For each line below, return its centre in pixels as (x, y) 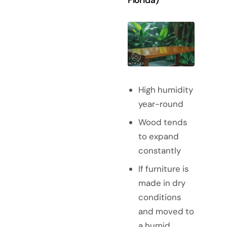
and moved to (166, 211)
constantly (159, 150)
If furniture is (163, 168)
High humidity (165, 89)
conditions (159, 197)
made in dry (162, 183)
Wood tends (162, 122)
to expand (158, 136)
